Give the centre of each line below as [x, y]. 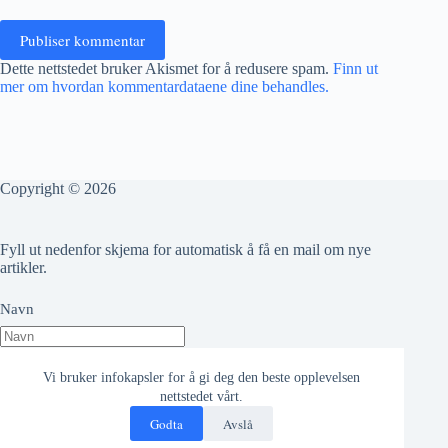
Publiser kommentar [82, 40]
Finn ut [355, 69]
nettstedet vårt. [202, 396]
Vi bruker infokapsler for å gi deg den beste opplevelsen [202, 377]
